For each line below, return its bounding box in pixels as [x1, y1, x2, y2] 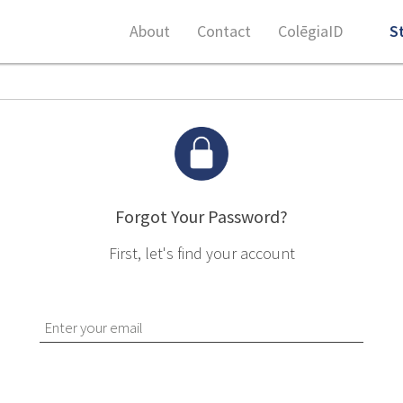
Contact [197, 21, 251, 41]
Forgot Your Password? [115, 205, 288, 228]
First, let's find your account [108, 243, 295, 264]
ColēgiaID [278, 21, 343, 41]
